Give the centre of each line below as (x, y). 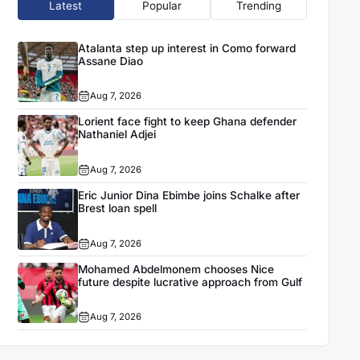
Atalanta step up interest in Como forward (187, 48)
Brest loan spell (118, 209)
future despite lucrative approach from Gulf (190, 282)
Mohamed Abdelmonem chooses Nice (176, 269)
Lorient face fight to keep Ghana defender (188, 122)
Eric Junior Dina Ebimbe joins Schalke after (189, 196)
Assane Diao (111, 61)
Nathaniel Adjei (117, 135)
